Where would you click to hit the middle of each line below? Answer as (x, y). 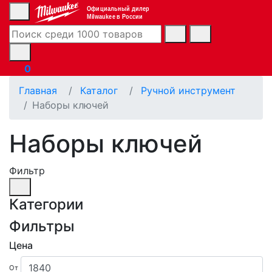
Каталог (99, 90)
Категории (46, 204)
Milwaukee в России (115, 16)
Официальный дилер (118, 8)
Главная (38, 90)
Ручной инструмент (188, 90)
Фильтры (42, 226)
